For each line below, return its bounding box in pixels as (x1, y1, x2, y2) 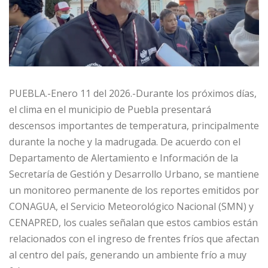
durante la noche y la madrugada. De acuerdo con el (9, 135, 240, 149)
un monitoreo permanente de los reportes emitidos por (9, 184, 259, 197)
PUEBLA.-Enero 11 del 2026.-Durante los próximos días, (9, 87, 257, 100)
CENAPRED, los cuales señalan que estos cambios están (9, 216, 258, 230)
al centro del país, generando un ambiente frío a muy (9, 248, 246, 262)
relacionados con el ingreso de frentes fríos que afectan (9, 232, 259, 246)
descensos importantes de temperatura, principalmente (9, 119, 259, 133)
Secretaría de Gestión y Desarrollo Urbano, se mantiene (9, 167, 259, 181)
